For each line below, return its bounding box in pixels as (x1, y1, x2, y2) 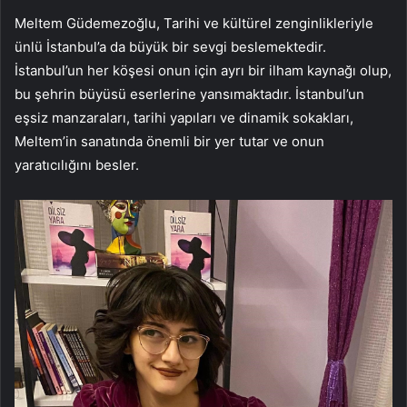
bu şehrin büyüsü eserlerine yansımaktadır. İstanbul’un (15, 85, 364, 104)
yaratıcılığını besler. (15, 156, 139, 174)
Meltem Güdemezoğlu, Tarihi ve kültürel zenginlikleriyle (15, 15, 373, 33)
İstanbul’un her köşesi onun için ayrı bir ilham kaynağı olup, (15, 62, 392, 80)
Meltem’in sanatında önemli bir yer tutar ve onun (15, 133, 324, 151)
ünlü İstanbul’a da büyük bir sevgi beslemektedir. (15, 38, 326, 56)
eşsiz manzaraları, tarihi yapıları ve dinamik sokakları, (15, 109, 353, 127)
